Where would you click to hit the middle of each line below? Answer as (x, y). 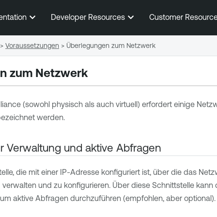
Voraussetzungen (32, 45)
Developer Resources (89, 17)
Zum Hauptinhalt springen (108, 14)
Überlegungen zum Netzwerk (111, 45)
